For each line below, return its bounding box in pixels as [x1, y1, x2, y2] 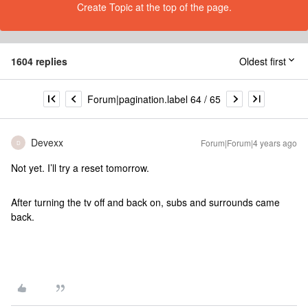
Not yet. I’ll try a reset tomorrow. [11, 161, 152, 175]
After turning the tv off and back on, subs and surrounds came [11, 195, 280, 209]
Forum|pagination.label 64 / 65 [87, 91, 221, 106]
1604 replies [11, 54, 67, 68]
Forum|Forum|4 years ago [201, 137, 297, 148]
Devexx [31, 135, 63, 149]
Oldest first [239, 54, 286, 68]
